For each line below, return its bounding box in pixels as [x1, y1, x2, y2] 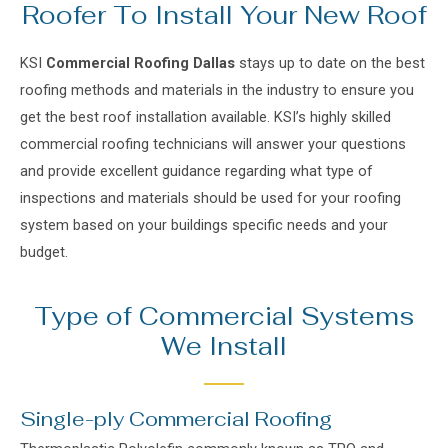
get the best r [20, 108, 108, 126]
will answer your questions [232, 135, 406, 153]
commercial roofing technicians [20, 135, 228, 153]
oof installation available [108, 108, 267, 126]
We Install [161, 329, 287, 362]
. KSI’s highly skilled [267, 108, 391, 126]
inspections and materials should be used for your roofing [20, 189, 401, 207]
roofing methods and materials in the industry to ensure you [20, 81, 414, 99]
